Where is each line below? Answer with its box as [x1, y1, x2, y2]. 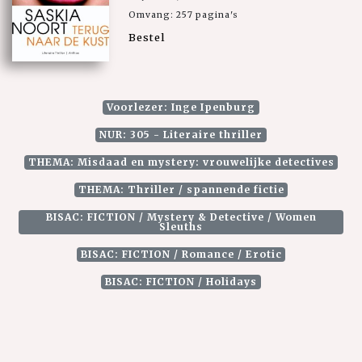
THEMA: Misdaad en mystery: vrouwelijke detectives [27, 156, 335, 169]
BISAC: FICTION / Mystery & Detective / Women [45, 211, 317, 224]
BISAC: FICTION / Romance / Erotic [80, 248, 282, 261]
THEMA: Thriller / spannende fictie [78, 183, 284, 196]
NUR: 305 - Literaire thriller [99, 128, 263, 141]
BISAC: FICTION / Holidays [105, 276, 257, 288]
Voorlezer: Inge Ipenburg [107, 101, 255, 114]
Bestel [128, 30, 165, 44]
